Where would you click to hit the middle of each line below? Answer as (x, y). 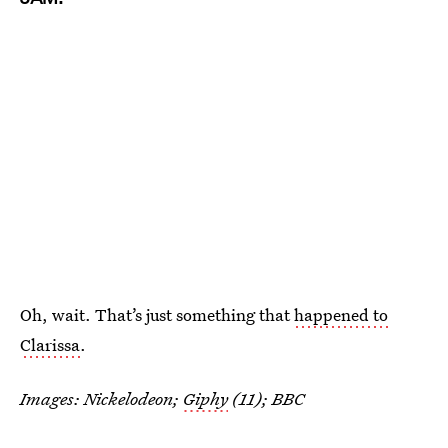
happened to (341, 314)
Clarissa (50, 344)
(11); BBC (266, 398)
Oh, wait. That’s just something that (157, 314)
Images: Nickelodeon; (101, 398)
